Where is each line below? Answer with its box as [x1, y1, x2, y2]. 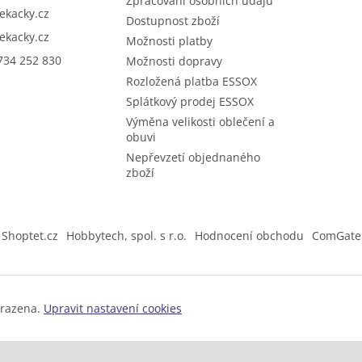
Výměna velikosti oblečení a [125, 114, 275, 130]
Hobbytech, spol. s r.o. [65, 228, 187, 244]
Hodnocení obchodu [194, 228, 304, 244]
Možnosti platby [125, 33, 213, 49]
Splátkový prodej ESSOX [125, 94, 254, 110]
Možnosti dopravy [125, 53, 222, 69]
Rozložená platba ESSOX [125, 74, 257, 90]
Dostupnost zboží [125, 13, 220, 29]
